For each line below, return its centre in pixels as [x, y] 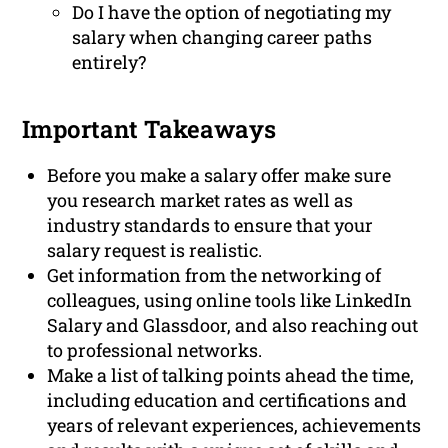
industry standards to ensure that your [210, 225]
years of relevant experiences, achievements [234, 425]
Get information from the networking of [214, 275]
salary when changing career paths [222, 37]
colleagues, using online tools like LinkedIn [230, 300]
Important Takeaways [149, 129]
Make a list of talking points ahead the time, [231, 375]
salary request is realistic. [155, 250]
